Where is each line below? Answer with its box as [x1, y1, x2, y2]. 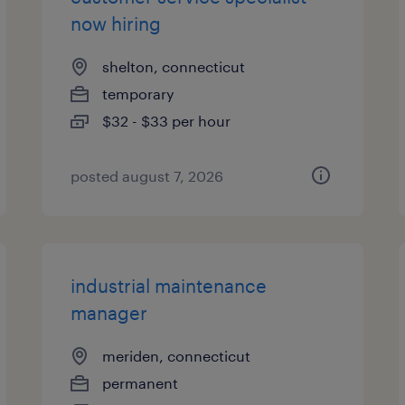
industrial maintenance [71, 275, 268, 297]
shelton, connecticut [102, 58, 246, 75]
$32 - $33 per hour [102, 112, 231, 129]
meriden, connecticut [102, 347, 251, 364]
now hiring [71, 13, 162, 34]
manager [71, 302, 148, 324]
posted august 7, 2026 [71, 167, 224, 184]
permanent [102, 374, 179, 391]
